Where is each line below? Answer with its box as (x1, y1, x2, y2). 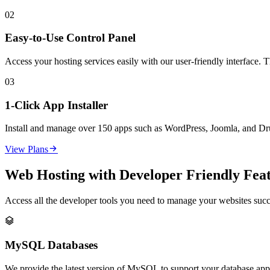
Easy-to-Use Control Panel (5, 31, 136, 45)
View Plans (5, 144, 48, 155)
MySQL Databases (5, 238, 98, 251)
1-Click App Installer (5, 98, 108, 111)
